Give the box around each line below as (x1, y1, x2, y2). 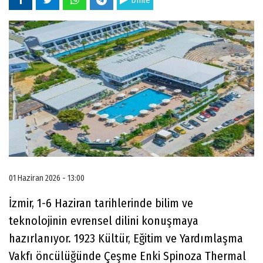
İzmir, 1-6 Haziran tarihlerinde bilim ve (9, 195, 193, 210)
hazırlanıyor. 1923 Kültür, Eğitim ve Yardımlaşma (9, 231, 243, 245)
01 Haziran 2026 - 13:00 (9, 173, 85, 183)
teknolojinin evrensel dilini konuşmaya (9, 213, 198, 228)
